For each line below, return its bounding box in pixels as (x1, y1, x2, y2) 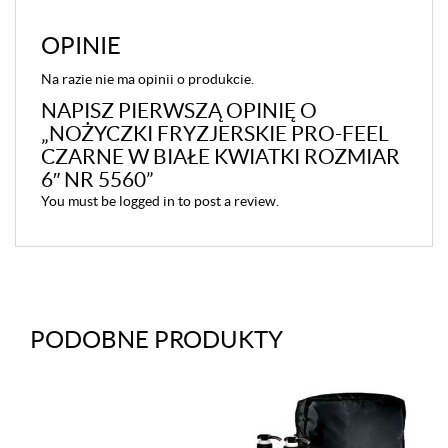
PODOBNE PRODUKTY (30, 326, 283, 354)
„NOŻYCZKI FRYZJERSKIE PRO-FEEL (41, 122, 389, 146)
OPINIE (41, 32, 121, 60)
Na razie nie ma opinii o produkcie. (41, 71, 254, 88)
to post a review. (175, 193, 279, 210)
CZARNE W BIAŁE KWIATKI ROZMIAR (41, 145, 400, 169)
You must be (41, 193, 119, 210)
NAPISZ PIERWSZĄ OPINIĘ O (41, 99, 317, 123)
